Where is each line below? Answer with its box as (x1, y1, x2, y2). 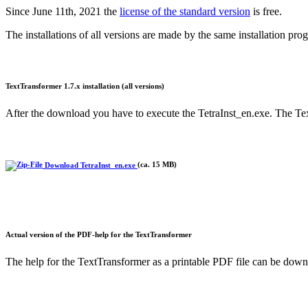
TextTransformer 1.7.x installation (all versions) (5, 82, 164, 91)
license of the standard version (120, 5, 250, 18)
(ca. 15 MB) (137, 160, 177, 169)
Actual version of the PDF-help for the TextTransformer (5, 230, 192, 239)
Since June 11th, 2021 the (5, 5, 120, 18)
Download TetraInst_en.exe (43, 160, 137, 169)
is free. (250, 5, 282, 18)
